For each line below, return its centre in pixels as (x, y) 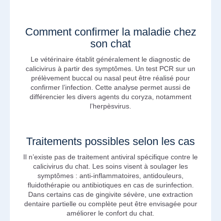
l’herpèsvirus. (110, 106)
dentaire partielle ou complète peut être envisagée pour (110, 203)
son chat (110, 44)
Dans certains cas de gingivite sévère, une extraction (110, 194)
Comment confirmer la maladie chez (110, 32)
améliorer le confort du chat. (110, 213)
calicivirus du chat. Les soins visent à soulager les (110, 166)
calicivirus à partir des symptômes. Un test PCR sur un (110, 69)
